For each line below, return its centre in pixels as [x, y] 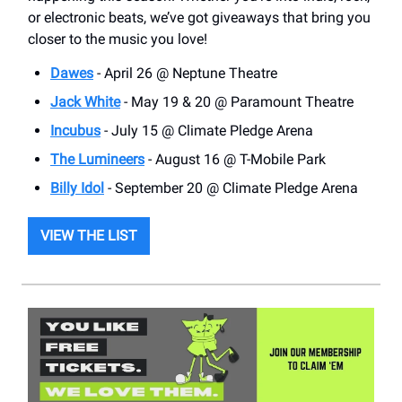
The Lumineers [97, 159]
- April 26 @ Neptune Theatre [185, 73]
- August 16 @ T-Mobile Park [235, 159]
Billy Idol [77, 188]
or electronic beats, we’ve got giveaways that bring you [199, 17]
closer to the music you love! [118, 39]
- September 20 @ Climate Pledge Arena [231, 188]
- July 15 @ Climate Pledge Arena [207, 130]
